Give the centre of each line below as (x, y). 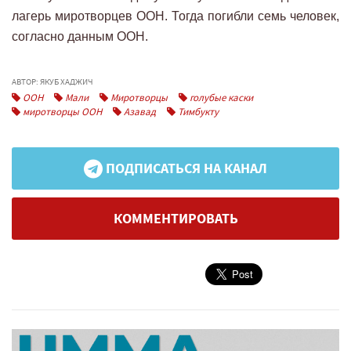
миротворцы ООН (61, 111)
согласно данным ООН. (80, 36)
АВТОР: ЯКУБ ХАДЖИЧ (52, 81)
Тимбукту (197, 111)
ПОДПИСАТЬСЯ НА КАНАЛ (185, 168)
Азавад (139, 111)
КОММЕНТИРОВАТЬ (175, 218)
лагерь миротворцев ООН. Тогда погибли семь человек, (175, 16)
